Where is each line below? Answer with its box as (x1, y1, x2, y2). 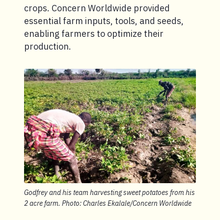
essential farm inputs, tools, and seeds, (24, 15, 184, 27)
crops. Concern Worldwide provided (24, 2, 170, 14)
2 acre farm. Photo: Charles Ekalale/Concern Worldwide (24, 199, 192, 208)
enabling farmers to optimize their (24, 27, 164, 39)
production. (24, 40, 71, 52)
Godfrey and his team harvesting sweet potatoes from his (24, 188, 195, 197)
